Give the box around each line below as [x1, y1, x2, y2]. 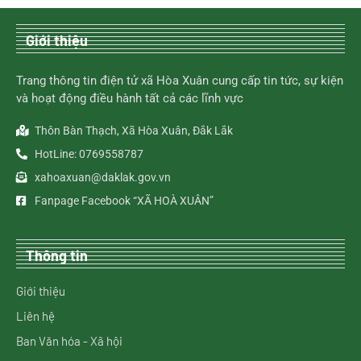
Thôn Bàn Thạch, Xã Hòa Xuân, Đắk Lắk [34, 123, 233, 137]
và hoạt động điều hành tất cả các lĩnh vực [16, 90, 243, 106]
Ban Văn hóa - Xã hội [16, 333, 122, 348]
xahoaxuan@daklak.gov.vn [34, 170, 171, 184]
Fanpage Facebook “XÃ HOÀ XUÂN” [34, 193, 214, 207]
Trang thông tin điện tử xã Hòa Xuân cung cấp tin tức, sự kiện [16, 73, 343, 88]
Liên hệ [16, 308, 55, 323]
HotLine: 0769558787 [34, 147, 143, 160]
